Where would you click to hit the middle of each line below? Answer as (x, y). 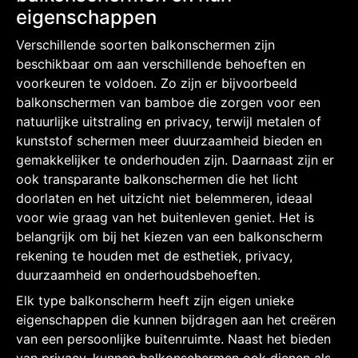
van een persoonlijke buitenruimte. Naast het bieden (173, 338)
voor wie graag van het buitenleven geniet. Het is (165, 217)
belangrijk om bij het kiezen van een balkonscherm (169, 236)
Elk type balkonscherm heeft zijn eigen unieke (155, 300)
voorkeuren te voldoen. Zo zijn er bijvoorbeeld (157, 83)
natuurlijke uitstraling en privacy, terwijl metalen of (169, 121)
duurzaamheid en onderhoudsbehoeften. (138, 274)
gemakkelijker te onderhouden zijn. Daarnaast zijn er (175, 159)
